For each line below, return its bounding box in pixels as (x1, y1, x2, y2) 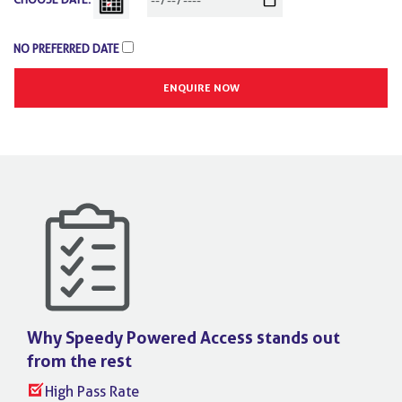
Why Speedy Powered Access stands (27, 328, 312, 348)
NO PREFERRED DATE (13, 41, 119, 56)
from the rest (27, 351, 132, 371)
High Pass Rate (45, 383, 139, 400)
